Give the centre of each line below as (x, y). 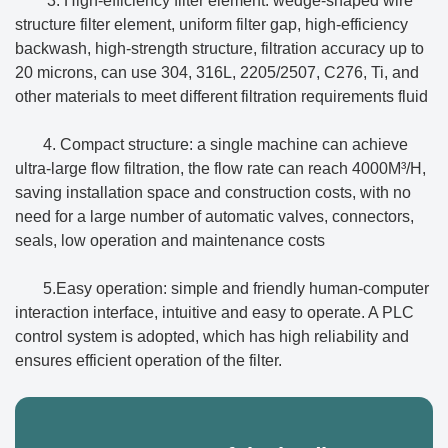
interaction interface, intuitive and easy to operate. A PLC (214, 313)
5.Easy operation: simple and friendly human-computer (236, 289)
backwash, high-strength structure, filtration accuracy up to (219, 49)
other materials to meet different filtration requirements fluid (221, 97)
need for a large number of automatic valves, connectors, (214, 217)
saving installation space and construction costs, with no (213, 193)
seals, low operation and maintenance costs (170, 241)
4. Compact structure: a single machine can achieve (225, 145)
